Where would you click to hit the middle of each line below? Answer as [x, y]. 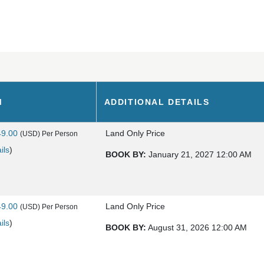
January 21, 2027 [181, 154]
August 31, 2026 [179, 227]
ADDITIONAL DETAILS [157, 102]
